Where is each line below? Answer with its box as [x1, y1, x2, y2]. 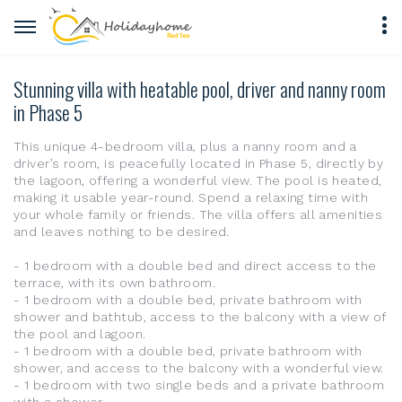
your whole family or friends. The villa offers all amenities [13, 207, 383, 222]
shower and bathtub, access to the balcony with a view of [13, 310, 386, 324]
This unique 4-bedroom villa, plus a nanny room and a [13, 139, 357, 153]
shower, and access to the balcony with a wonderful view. [13, 361, 384, 375]
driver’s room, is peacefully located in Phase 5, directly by [13, 156, 384, 170]
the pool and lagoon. [13, 327, 146, 341]
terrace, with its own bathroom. [13, 275, 216, 290]
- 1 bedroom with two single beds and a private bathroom [13, 378, 385, 392]
